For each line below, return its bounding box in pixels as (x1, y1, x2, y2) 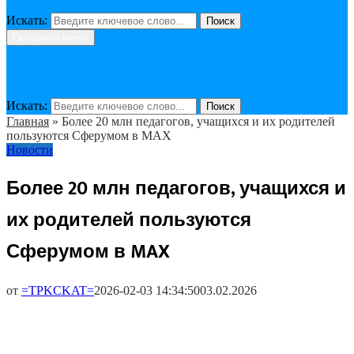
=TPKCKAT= (21, 284, 94, 298)
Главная (6, 115, 49, 129)
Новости (6, 143, 53, 157)
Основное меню (13, 32, 88, 44)
